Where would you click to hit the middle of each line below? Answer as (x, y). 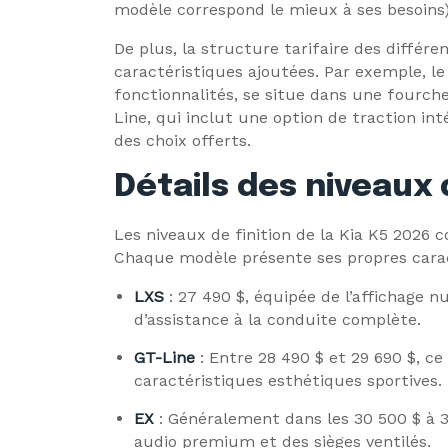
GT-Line (164, 357)
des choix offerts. (182, 140)
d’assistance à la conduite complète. (277, 319)
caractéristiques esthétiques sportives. (288, 380)
